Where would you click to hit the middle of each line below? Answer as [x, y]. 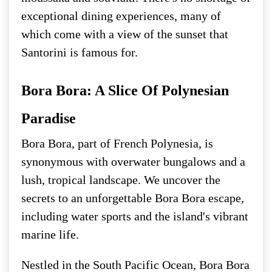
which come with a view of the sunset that [125, 34]
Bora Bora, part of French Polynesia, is [117, 143]
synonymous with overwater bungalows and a [133, 161]
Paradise [49, 118]
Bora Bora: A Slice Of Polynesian [125, 90]
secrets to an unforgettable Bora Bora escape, [133, 198]
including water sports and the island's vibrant [135, 216]
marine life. [50, 234]
